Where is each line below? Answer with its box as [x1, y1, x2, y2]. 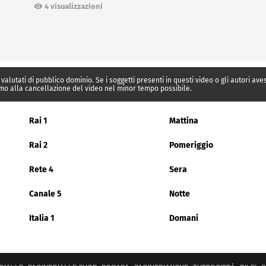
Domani [169, 213, 198, 224]
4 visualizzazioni [44, 2, 103, 11]
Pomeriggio [169, 140, 213, 151]
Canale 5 [29, 189, 62, 199]
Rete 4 [29, 164, 53, 175]
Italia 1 [29, 213, 55, 224]
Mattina [169, 116, 198, 126]
